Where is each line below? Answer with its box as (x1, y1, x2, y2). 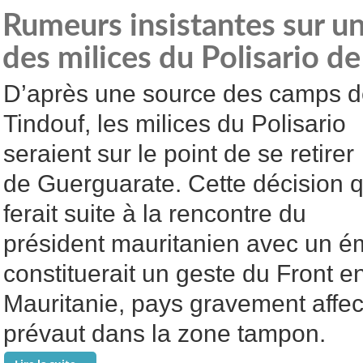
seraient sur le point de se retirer (3, 140, 354, 167)
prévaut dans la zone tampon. (3, 320, 326, 347)
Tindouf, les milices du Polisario (3, 110, 346, 137)
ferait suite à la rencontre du (3, 200, 306, 227)
